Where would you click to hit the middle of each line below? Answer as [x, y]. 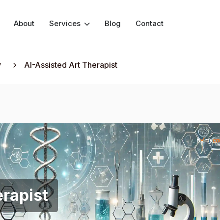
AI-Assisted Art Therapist [71, 65]
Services [66, 23]
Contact [150, 23]
